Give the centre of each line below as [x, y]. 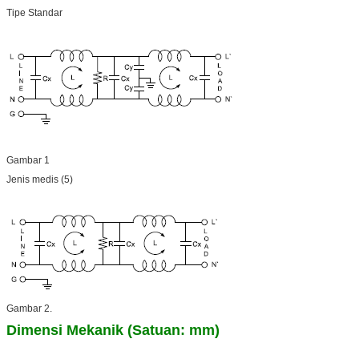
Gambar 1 [28, 160]
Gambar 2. [29, 308]
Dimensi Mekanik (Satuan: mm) [113, 330]
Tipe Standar [34, 12]
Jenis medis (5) [40, 179]
